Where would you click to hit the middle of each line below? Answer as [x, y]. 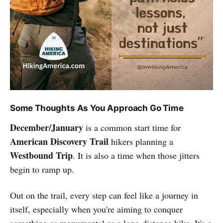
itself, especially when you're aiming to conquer [96, 209]
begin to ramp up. [42, 169]
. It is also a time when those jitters [136, 155]
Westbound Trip [41, 155]
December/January [47, 127]
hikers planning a [141, 141]
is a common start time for [132, 127]
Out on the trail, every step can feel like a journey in [104, 195]
